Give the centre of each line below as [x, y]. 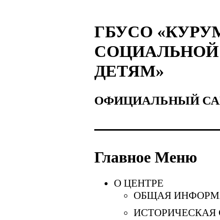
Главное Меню [146, 157]
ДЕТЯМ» [129, 71]
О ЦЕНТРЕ [139, 183]
